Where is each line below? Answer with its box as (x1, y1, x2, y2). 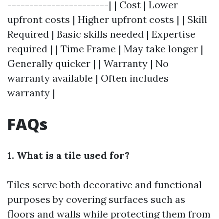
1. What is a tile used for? (7, 149, 130, 161)
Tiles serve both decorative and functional (7, 178, 202, 191)
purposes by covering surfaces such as (7, 193, 185, 205)
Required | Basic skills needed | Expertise (7, 28, 196, 40)
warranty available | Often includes (7, 72, 169, 84)
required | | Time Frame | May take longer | (7, 43, 203, 55)
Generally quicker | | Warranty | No (7, 57, 169, 69)
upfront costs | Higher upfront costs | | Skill (7, 13, 207, 25)
